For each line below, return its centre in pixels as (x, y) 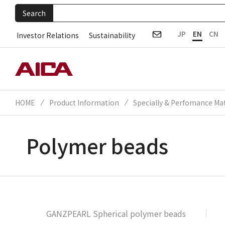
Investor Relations (48, 35)
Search (34, 13)
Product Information (84, 102)
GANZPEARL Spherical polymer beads (116, 213)
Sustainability (112, 35)
